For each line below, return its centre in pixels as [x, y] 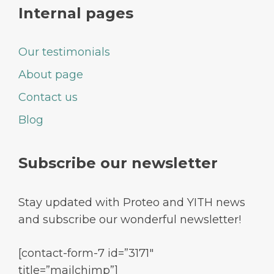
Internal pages [76, 13]
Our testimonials [64, 52]
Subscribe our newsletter [118, 163]
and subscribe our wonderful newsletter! [130, 219]
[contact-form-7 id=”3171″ [86, 253]
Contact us [48, 97]
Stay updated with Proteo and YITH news [132, 202]
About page [51, 74]
